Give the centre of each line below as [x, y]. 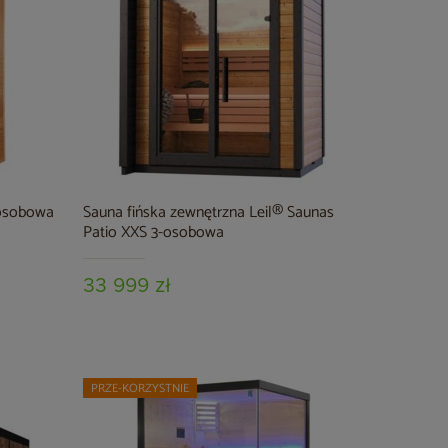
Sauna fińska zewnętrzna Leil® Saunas [209, 212]
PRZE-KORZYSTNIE [140, 388]
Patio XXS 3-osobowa [154, 232]
